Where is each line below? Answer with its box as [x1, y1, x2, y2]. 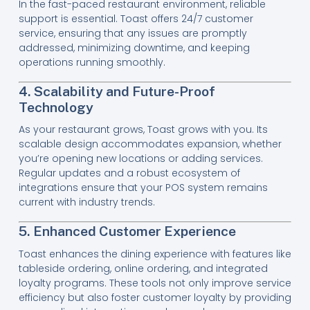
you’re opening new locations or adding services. [18, 152, 263, 166]
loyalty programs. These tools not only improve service [18, 275, 291, 290]
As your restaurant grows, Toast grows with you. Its [18, 122, 268, 137]
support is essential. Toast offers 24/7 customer [18, 11, 253, 26]
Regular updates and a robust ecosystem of [18, 166, 240, 181]
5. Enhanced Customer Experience [18, 223, 236, 239]
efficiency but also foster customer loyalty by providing [18, 290, 291, 304]
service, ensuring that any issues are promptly [18, 26, 247, 40]
